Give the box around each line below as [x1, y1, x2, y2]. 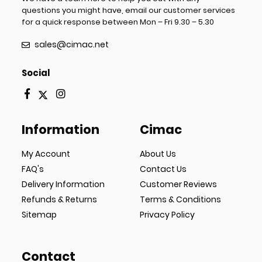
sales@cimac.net [35, 39, 109, 51]
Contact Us [140, 163, 187, 175]
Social [22, 67, 50, 80]
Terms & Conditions [140, 194, 221, 206]
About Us [140, 148, 176, 160]
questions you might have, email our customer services [22, 5, 236, 16]
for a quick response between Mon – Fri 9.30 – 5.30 [22, 16, 215, 28]
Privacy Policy [140, 209, 195, 221]
